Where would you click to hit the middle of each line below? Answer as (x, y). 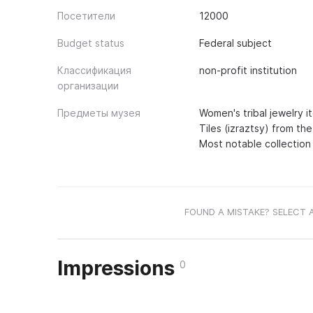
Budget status (91, 43)
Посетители (86, 16)
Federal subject (235, 43)
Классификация (94, 70)
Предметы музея (99, 113)
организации (88, 86)
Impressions (118, 268)
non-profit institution (248, 70)
